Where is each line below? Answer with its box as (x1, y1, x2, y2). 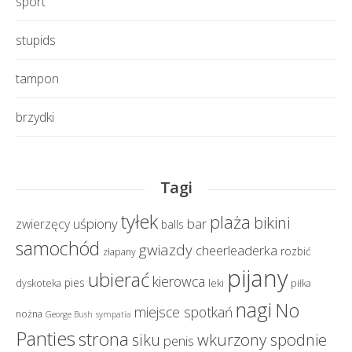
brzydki (16, 108, 54, 126)
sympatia (96, 309, 131, 321)
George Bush (46, 309, 93, 321)
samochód (16, 236, 100, 262)
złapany (103, 245, 136, 259)
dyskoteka (16, 277, 61, 291)
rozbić (280, 244, 310, 259)
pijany (227, 262, 288, 295)
